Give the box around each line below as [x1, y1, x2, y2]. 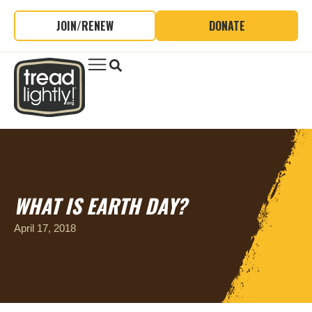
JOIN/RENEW [56, 17, 114, 34]
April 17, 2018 [14, 222, 76, 234]
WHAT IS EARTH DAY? [14, 191, 187, 220]
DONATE [209, 17, 245, 34]
